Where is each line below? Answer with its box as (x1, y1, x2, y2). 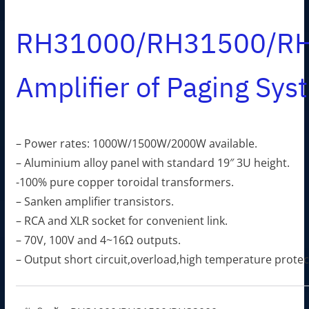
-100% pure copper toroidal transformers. (15, 174, 234, 190)
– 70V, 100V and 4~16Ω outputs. (15, 232, 181, 248)
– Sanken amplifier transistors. (15, 193, 174, 209)
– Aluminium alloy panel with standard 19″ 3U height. (15, 154, 290, 170)
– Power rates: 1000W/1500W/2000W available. (15, 135, 257, 151)
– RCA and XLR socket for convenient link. (15, 212, 228, 228)
